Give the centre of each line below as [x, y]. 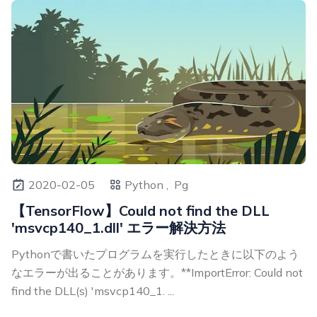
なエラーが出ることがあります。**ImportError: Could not [157, 272]
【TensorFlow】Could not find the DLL [140, 210]
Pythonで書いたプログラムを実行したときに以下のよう [155, 254]
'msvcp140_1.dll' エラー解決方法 [119, 227]
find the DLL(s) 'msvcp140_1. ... [93, 290]
